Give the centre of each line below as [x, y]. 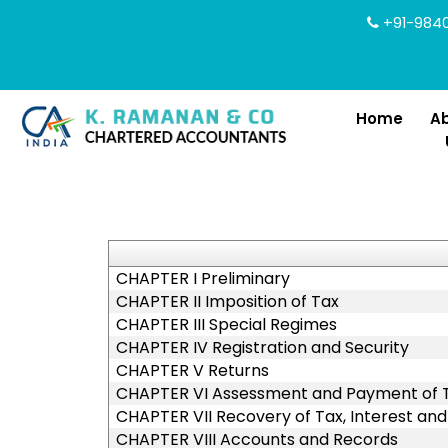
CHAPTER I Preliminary [202, 278]
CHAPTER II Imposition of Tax [227, 301]
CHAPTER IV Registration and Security [262, 347]
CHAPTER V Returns [192, 370]
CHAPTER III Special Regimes [226, 324]
